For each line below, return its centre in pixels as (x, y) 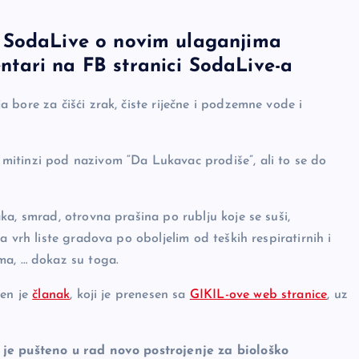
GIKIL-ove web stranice (258, 294)
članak (51, 294)
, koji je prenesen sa (130, 294)
